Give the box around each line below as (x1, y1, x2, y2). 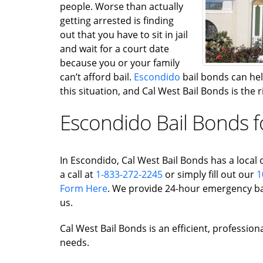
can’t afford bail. (60, 70, 134, 83)
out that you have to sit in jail (60, 28, 188, 41)
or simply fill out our (163, 167, 257, 181)
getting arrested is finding (60, 14, 174, 27)
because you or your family (60, 56, 180, 69)
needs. (60, 235, 89, 249)
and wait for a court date (60, 42, 169, 55)
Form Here (60, 181, 107, 195)
